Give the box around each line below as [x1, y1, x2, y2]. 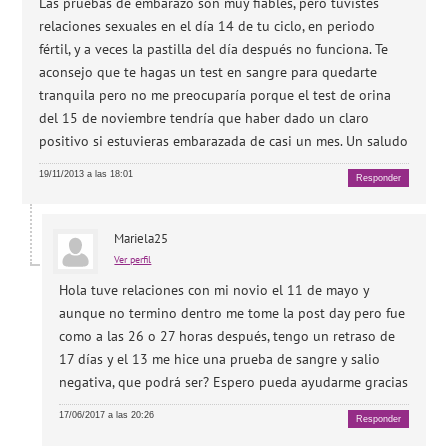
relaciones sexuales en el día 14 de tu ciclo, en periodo [39, 16, 376, 35]
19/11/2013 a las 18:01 [39, 168, 134, 179]
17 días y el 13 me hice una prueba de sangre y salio [59, 350, 381, 368]
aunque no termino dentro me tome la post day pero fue [59, 304, 406, 322]
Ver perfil [114, 253, 152, 266]
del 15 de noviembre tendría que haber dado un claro [39, 108, 370, 127]
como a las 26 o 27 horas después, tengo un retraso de [59, 327, 396, 345]
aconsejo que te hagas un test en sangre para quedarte [39, 62, 378, 81]
